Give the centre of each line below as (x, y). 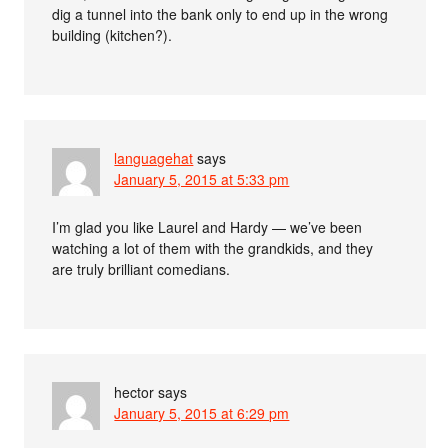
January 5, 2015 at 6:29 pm (202, 412)
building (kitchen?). (112, 34)
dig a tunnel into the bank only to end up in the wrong (220, 13)
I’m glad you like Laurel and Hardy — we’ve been (207, 226)
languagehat (154, 157)
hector (134, 391)
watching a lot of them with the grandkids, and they (213, 247)
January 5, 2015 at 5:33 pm (202, 178)
